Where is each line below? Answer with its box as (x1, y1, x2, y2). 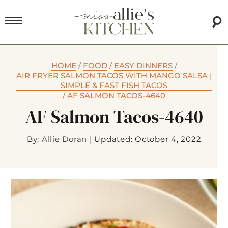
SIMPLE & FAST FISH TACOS (61, 80, 167, 91)
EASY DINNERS (113, 61, 173, 71)
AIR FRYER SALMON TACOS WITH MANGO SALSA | (16, 71, 212, 81)
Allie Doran (41, 134, 87, 145)
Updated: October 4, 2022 (94, 134, 202, 145)
